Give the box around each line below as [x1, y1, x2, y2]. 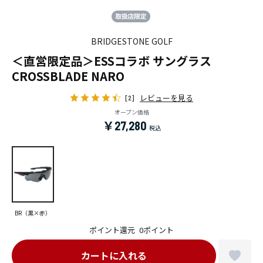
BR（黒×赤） [15, 208, 51, 217]
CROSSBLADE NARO [12, 67, 124, 85]
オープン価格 [114, 107, 149, 116]
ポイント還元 [89, 224, 136, 235]
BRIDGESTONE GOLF [90, 35, 173, 47]
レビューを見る [140, 92, 193, 103]
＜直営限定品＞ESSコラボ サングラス [12, 52, 223, 69]
